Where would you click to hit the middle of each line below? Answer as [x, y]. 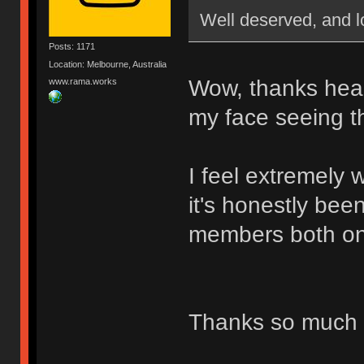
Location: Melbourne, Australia [108, 64]
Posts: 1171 [72, 47]
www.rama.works [83, 81]
